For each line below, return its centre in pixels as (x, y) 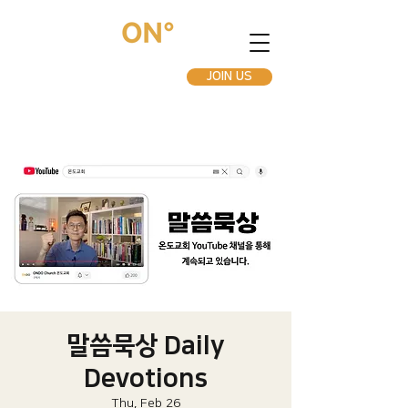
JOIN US (229, 76)
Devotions (146, 378)
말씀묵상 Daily (146, 346)
